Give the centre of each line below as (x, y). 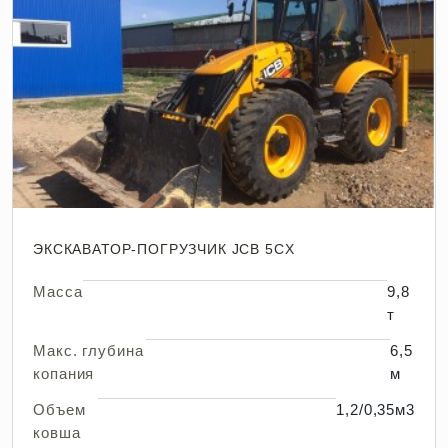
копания (64, 373)
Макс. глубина (88, 350)
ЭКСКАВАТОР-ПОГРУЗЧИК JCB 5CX (164, 249)
